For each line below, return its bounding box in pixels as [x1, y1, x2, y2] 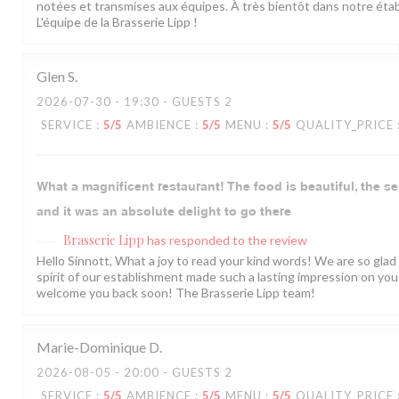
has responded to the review [147, 232, 307, 248]
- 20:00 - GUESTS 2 [111, 365, 232, 380]
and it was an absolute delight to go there [37, 204, 291, 219]
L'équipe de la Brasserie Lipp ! [37, 14, 198, 30]
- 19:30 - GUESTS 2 [111, 94, 232, 110]
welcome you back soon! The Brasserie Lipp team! [37, 285, 315, 301]
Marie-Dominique [37, 338, 146, 356]
